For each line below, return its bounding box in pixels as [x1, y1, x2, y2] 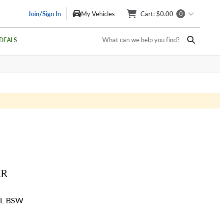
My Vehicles [81, 9, 115, 18]
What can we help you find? [102, 35, 180, 44]
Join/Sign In [28, 9, 61, 18]
